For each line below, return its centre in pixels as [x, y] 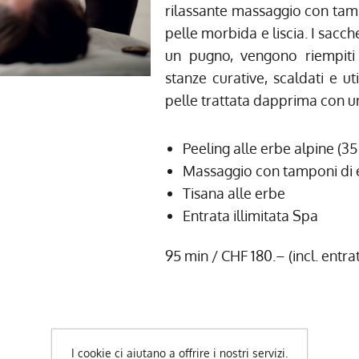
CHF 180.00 [232, 335]
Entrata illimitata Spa [251, 216]
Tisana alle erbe [234, 193]
